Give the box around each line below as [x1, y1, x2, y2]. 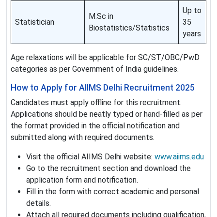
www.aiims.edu [155, 152, 204, 162]
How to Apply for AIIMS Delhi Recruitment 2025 [11, 83, 195, 93]
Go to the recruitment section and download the [26, 164, 191, 173]
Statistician [15, 17, 54, 27]
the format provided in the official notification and [11, 121, 180, 131]
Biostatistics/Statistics [89, 23, 170, 33]
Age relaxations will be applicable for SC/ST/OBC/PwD [11, 53, 200, 62]
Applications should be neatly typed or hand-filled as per [11, 109, 202, 119]
